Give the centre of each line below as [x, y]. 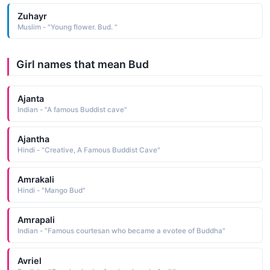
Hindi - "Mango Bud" [51, 191]
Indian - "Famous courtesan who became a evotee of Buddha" [121, 231]
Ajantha [33, 139]
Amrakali [36, 180]
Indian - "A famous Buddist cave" [72, 109]
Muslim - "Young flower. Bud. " [67, 27]
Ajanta [30, 98]
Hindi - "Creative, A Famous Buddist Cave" [89, 150]
